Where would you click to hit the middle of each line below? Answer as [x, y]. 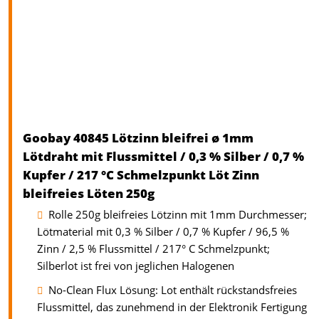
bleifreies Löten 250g [89, 194]
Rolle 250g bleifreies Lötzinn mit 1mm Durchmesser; [178, 215]
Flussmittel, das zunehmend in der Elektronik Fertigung [172, 308]
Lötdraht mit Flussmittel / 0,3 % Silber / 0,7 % [163, 157]
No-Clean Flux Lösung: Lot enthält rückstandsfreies [173, 291]
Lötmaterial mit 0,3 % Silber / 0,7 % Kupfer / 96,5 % [163, 232]
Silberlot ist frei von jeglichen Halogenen [136, 266]
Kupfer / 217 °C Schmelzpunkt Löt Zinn [141, 175]
